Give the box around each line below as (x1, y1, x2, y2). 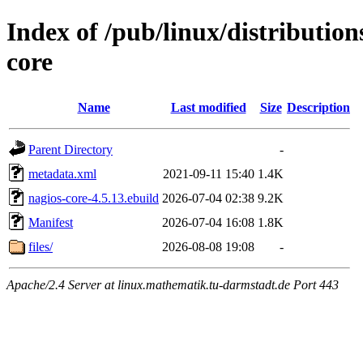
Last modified (170, 100, 246, 114)
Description (287, 100, 350, 114)
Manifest (28, 215, 73, 229)
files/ (28, 239, 53, 254)
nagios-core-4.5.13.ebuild (28, 190, 159, 205)
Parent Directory (28, 142, 113, 156)
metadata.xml (28, 166, 96, 181)
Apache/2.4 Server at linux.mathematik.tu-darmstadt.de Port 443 (6, 277, 339, 292)
